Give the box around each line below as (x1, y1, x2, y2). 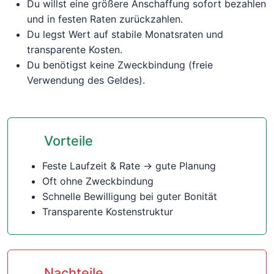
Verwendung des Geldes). (27, 74, 145, 86)
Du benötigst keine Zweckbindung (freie (27, 59, 213, 71)
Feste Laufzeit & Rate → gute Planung (42, 160, 216, 172)
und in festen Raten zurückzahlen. (27, 13, 183, 25)
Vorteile (44, 133, 94, 149)
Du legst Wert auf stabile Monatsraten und (27, 28, 223, 40)
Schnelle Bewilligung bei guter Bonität (42, 190, 217, 202)
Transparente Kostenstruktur (42, 206, 173, 218)
